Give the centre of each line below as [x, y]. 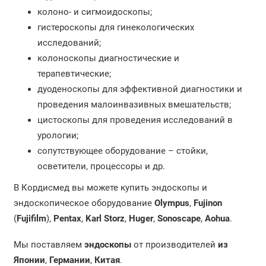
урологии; [58, 135]
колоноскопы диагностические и [108, 58]
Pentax [67, 218]
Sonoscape [179, 218]
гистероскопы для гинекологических [115, 27]
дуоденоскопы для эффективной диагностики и [140, 89]
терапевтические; [74, 73]
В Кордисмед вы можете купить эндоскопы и [110, 187]
